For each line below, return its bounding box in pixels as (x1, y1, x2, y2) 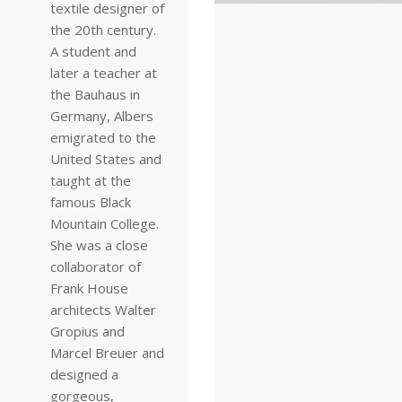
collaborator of (50, 258, 141, 275)
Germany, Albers (50, 107, 153, 125)
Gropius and (50, 322, 125, 340)
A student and (50, 42, 136, 60)
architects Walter (50, 301, 156, 319)
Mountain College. (50, 214, 159, 232)
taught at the (50, 171, 131, 189)
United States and (50, 150, 162, 168)
